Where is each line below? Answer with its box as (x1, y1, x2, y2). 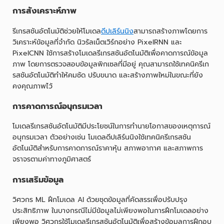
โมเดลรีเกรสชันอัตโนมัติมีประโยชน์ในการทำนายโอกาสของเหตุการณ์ (12, 121, 210, 132)
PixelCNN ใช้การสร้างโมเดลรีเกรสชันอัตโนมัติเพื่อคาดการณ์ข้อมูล (12, 47, 208, 58)
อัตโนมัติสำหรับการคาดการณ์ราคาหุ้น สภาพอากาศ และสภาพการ (12, 143, 203, 154)
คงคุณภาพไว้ (12, 80, 55, 91)
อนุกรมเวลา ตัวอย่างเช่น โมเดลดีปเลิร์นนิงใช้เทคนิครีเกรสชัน (12, 132, 191, 143)
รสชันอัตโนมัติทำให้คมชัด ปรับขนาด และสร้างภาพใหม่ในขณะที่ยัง (12, 69, 203, 80)
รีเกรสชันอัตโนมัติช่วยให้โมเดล (12, 25, 101, 36)
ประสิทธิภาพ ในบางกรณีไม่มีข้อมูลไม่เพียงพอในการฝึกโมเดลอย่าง (12, 205, 208, 216)
